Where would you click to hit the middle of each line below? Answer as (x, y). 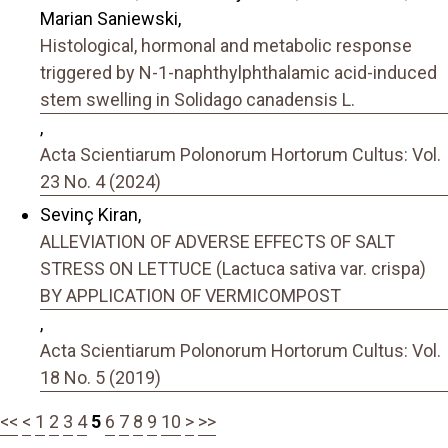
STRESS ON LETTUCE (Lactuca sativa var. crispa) (233, 268)
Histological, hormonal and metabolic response (226, 46)
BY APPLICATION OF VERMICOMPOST (190, 295)
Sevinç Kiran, (90, 214)
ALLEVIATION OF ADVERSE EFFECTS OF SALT (217, 241)
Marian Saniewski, (110, 19)
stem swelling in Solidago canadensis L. (197, 100)
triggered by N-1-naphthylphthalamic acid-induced (238, 73)
